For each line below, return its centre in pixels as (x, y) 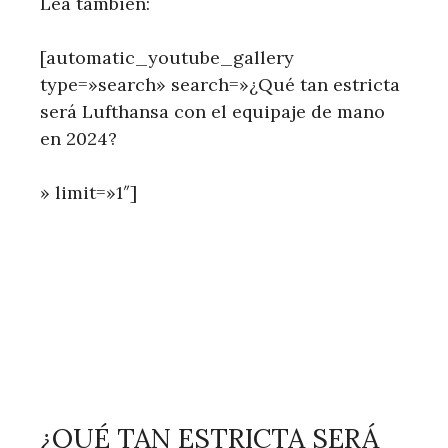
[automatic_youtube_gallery (167, 57)
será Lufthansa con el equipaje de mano (212, 111)
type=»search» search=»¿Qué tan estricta (220, 84)
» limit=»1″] (88, 192)
